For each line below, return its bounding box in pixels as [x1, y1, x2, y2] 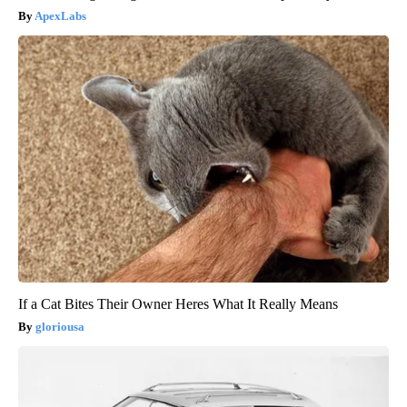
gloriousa [35, 319, 84, 333]
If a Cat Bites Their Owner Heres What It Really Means [18, 295, 338, 312]
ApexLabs [35, 8, 86, 23]
